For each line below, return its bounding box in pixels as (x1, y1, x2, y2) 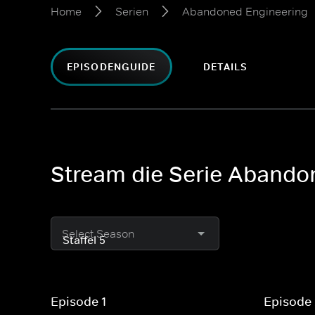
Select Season (62, 226, 134, 240)
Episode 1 (51, 294, 106, 309)
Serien (115, 4, 148, 18)
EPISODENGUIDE (67, 60, 156, 73)
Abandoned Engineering (182, 4, 308, 18)
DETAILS (202, 60, 248, 73)
